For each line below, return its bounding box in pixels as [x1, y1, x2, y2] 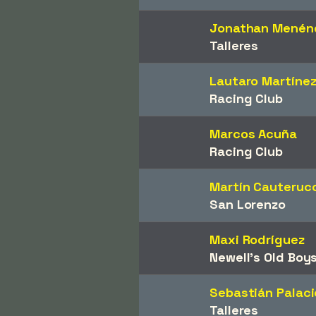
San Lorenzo [209, 195, 286, 212]
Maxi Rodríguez [209, 231, 305, 248]
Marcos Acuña [209, 125, 297, 142]
